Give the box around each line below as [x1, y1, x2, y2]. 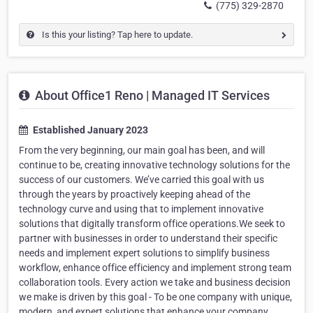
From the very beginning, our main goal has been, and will [19, 145, 265, 156]
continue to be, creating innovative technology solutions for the [19, 159, 290, 171]
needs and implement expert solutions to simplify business [19, 247, 270, 259]
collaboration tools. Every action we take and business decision [19, 277, 291, 289]
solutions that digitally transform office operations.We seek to [19, 218, 285, 230]
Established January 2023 [31, 124, 148, 136]
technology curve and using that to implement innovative [19, 203, 263, 215]
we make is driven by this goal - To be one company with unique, [19, 291, 292, 303]
